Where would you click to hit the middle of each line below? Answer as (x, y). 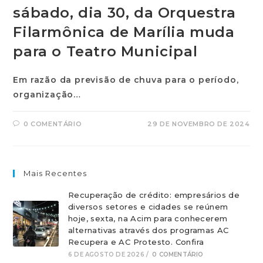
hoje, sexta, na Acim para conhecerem (148, 218)
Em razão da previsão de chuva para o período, (126, 80)
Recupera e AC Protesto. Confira (136, 242)
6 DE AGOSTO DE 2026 (106, 254)
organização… (47, 95)
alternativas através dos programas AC (148, 230)
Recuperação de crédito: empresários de (154, 195)
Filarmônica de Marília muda (124, 32)
